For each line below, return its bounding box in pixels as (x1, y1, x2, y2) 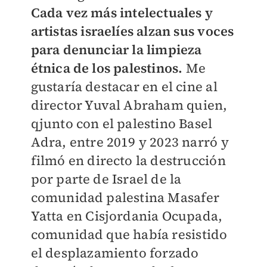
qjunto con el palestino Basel (30, 114, 213, 133)
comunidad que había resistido (30, 225, 228, 244)
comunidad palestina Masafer (30, 188, 219, 207)
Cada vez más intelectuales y (30, 4, 213, 22)
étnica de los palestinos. (30, 59, 183, 77)
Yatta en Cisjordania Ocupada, (30, 207, 223, 225)
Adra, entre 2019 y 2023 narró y (30, 133, 229, 151)
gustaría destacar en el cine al (30, 77, 218, 96)
